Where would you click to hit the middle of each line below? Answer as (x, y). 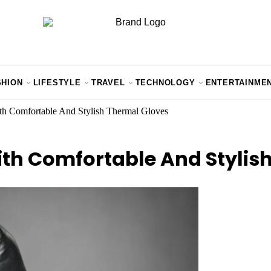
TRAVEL (108, 83)
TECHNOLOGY (165, 83)
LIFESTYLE (57, 83)
